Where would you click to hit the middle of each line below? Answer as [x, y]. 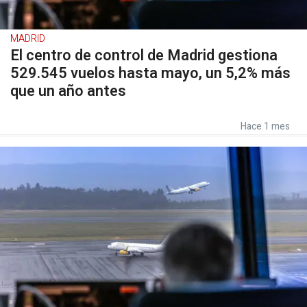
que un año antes [68, 91]
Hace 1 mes [265, 126]
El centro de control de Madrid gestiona [144, 55]
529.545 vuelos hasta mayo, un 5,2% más [150, 73]
